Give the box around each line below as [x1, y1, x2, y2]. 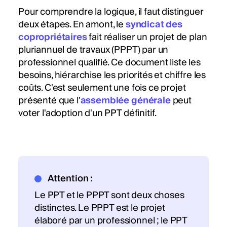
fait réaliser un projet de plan [87, 29, 207, 46]
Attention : [47, 171, 93, 187]
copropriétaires [18, 29, 87, 46]
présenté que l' [18, 93, 81, 109]
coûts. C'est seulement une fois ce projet [18, 80, 186, 96]
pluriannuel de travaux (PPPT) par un [18, 42, 169, 58]
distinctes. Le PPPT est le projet [34, 200, 165, 216]
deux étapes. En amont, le [18, 17, 126, 33]
